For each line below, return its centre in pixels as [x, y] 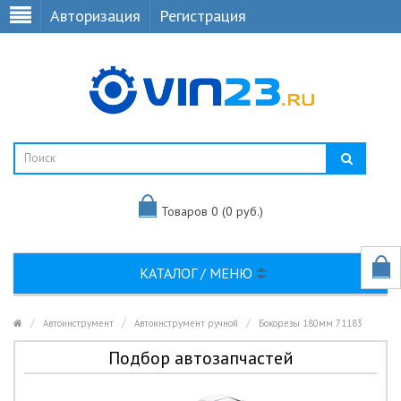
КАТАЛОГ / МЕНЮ [197, 273]
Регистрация [203, 16]
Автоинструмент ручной [186, 323]
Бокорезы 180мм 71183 [311, 323]
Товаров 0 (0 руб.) [212, 211]
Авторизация [95, 16]
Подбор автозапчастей [200, 358]
